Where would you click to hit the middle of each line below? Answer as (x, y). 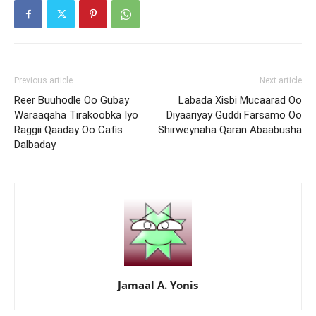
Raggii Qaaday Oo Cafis (68, 130)
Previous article (43, 80)
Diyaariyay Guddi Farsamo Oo (234, 115)
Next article (281, 80)
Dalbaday (35, 145)
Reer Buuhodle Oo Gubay (72, 100)
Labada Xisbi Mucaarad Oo (240, 100)
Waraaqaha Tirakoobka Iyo (76, 115)
